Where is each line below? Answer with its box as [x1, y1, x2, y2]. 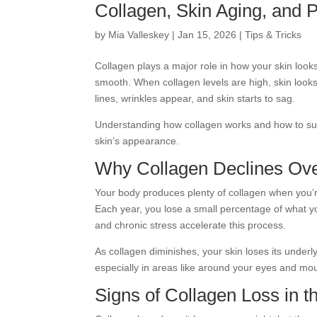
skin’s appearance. [95, 135, 180, 146]
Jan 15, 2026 [178, 29, 237, 40]
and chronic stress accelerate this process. [95, 219, 287, 231]
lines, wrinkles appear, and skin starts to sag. [95, 93, 296, 104]
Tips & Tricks [245, 29, 302, 40]
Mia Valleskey [108, 29, 170, 40]
